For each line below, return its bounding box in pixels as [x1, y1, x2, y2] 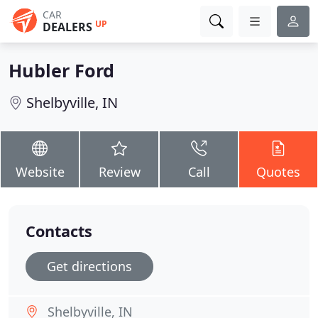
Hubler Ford [9, 58, 114, 82]
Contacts [26, 221, 92, 241]
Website [15, 163, 65, 180]
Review [98, 163, 141, 180]
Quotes [256, 163, 300, 180]
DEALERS [43, 19, 92, 35]
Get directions [47, 258, 132, 275]
